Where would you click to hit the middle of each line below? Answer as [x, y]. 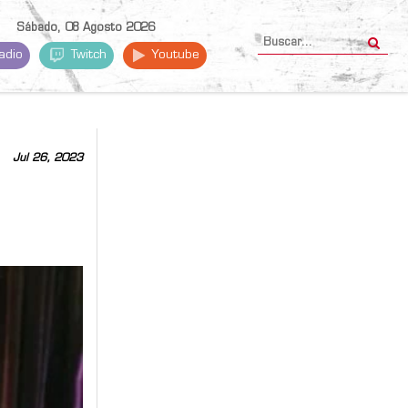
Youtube [174, 55]
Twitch [87, 55]
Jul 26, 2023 [48, 158]
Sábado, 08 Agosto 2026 [85, 28]
